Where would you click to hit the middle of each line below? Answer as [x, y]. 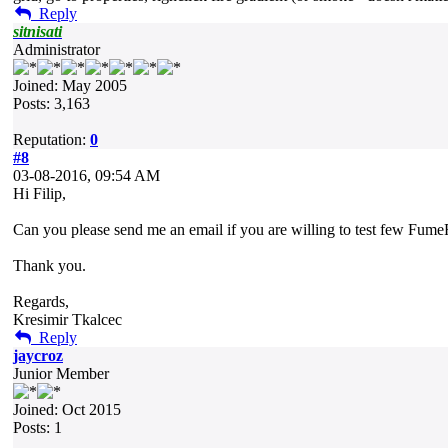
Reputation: [51, 139]
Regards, [41, 301]
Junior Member [61, 373]
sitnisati [37, 31]
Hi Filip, [39, 193]
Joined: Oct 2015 [67, 409]
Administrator [56, 49]
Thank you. [49, 265]
